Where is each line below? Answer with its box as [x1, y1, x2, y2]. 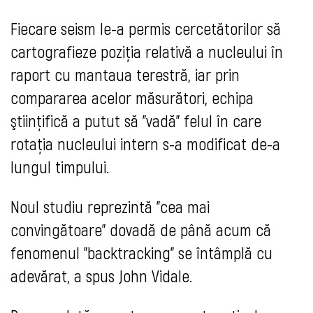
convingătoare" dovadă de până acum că [10, 219, 271, 240]
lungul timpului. [10, 156, 109, 177]
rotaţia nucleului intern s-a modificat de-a [10, 133, 280, 154]
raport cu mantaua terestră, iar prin [10, 64, 240, 85]
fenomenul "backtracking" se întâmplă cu [10, 242, 272, 263]
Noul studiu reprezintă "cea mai [10, 196, 210, 217]
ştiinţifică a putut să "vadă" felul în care [10, 110, 261, 131]
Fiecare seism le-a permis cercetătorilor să [10, 18, 281, 39]
